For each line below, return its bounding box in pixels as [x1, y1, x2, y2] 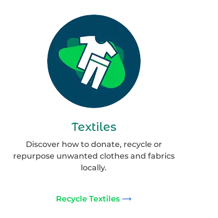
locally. [81, 163, 107, 172]
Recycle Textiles [56, 194, 120, 203]
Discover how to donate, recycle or [25, 140, 162, 149]
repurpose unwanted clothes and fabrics [13, 151, 175, 161]
